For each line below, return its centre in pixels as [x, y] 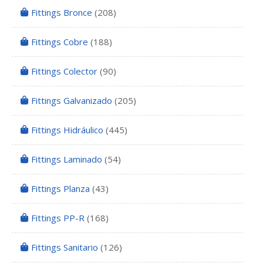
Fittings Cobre [60, 42]
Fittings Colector [64, 71]
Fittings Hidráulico [67, 130]
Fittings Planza [60, 189]
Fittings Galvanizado [72, 101]
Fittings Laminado [67, 159]
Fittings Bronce [62, 13]
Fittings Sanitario [65, 247]
